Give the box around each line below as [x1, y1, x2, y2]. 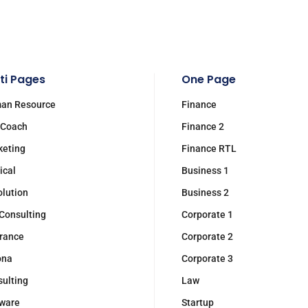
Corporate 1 [181, 209, 233, 220]
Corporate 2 [181, 231, 233, 242]
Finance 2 [181, 121, 224, 132]
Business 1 [181, 165, 229, 176]
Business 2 [181, 187, 229, 198]
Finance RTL [181, 143, 236, 154]
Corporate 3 [181, 253, 233, 264]
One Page [181, 71, 236, 87]
